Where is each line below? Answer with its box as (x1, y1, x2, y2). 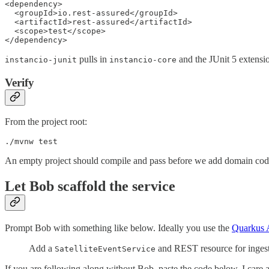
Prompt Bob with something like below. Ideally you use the (5, 223, 232, 234)
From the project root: (5, 116, 87, 127)
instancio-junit (5, 55, 77, 64)
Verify (5, 76, 34, 89)
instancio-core (109, 55, 177, 64)
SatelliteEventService (55, 244, 156, 254)
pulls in (77, 53, 109, 64)
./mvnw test (5, 137, 58, 147)
